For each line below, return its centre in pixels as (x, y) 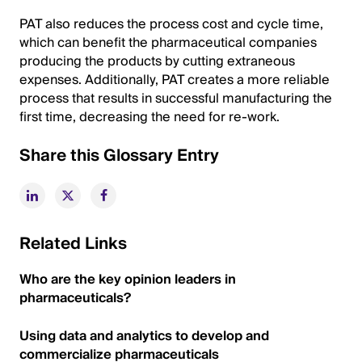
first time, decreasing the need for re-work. (149, 117)
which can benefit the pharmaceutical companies (168, 43)
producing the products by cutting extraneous (157, 61)
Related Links (73, 244)
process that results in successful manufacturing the (176, 99)
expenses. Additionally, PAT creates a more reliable (175, 80)
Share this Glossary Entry (119, 156)
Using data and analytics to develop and (144, 336)
